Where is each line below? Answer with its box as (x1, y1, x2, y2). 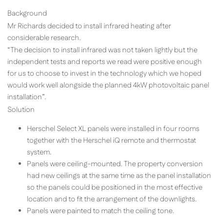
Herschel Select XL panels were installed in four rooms (27, 123, 199, 134)
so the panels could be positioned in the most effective (27, 182, 202, 193)
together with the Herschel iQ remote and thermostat (27, 135, 196, 146)
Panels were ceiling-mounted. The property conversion (27, 158, 203, 169)
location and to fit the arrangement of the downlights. (27, 194, 197, 204)
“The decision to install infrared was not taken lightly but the (7, 45, 197, 56)
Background (7, 8, 47, 19)
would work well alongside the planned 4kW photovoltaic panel (7, 80, 209, 91)
